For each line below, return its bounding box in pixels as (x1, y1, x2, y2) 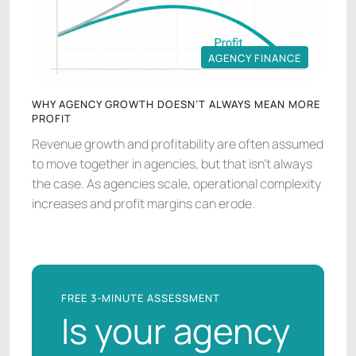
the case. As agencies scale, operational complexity (32, 175, 321, 193)
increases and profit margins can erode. (32, 195, 255, 213)
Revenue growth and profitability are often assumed (32, 135, 323, 153)
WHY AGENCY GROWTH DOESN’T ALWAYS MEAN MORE (32, 97, 320, 112)
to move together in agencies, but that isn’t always (32, 155, 312, 173)
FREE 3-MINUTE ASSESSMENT (61, 291, 220, 306)
